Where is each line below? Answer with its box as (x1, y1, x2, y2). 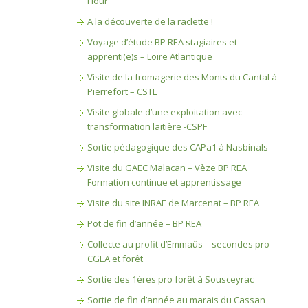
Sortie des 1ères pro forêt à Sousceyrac (87, 273, 254, 285)
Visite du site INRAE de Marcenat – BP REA (87, 197, 259, 209)
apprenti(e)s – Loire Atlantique (87, 50, 212, 63)
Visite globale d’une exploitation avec (87, 106, 242, 118)
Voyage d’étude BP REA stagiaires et (87, 36, 237, 48)
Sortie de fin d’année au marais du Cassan (87, 294, 265, 306)
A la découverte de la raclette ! (87, 15, 213, 27)
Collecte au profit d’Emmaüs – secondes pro (87, 238, 269, 250)
